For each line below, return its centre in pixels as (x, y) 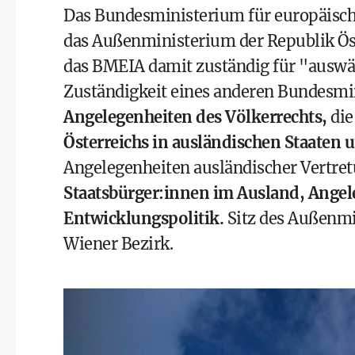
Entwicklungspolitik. (143, 218)
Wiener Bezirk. (118, 244)
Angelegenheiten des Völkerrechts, (195, 117)
